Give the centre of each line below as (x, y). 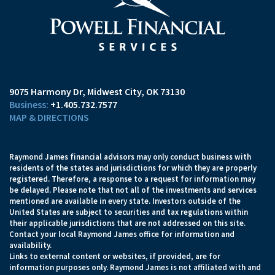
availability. (30, 245)
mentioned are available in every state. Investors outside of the (125, 201)
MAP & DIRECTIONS (49, 117)
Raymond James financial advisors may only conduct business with (130, 157)
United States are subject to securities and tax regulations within (129, 212)
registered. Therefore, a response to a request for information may (132, 179)
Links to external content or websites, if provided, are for (115, 256)
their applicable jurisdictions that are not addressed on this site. (127, 223)
